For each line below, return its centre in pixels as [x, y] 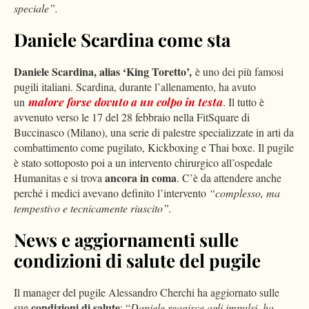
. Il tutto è [243, 102]
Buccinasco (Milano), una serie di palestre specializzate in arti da [154, 132]
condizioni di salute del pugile [137, 261]
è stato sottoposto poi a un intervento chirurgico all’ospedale [143, 163]
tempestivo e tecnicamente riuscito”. [93, 208]
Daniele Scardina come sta [122, 40]
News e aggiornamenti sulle [126, 240]
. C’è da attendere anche [229, 178]
